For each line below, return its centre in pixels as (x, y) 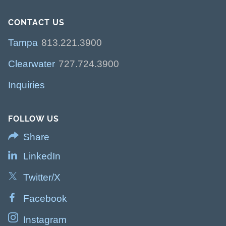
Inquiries (26, 85)
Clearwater (32, 64)
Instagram (45, 219)
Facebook (45, 198)
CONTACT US (36, 22)
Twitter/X (42, 177)
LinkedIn (42, 156)
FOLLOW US (34, 119)
